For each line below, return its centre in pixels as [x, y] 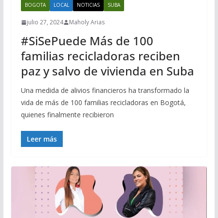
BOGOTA [35, 5]
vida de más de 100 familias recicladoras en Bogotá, [103, 103]
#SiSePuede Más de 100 [87, 41]
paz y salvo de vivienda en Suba [107, 71]
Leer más [42, 139]
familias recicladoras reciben [100, 56]
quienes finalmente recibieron [67, 115]
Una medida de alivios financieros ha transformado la [105, 91]
